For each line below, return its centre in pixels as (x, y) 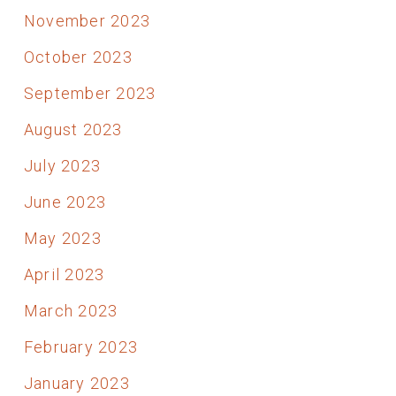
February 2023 (81, 346)
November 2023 (87, 20)
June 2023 (65, 202)
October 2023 (78, 57)
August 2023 (73, 129)
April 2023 (64, 274)
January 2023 (76, 383)
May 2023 (62, 238)
